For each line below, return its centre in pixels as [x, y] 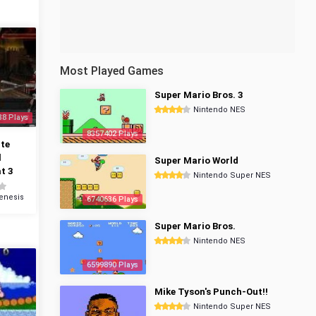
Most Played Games [112, 71]
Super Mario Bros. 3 [199, 95]
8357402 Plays [113, 134]
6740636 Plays [113, 199]
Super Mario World [196, 160]
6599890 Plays [113, 265]
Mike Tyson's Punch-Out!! [211, 292]
